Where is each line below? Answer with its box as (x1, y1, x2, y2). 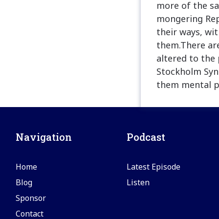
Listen (127, 177, 150, 188)
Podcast (127, 131, 166, 144)
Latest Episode (127, 161, 181, 173)
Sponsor (16, 193, 46, 204)
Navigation (16, 131, 72, 144)
